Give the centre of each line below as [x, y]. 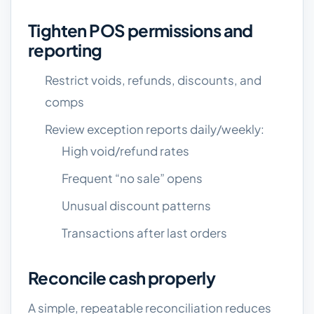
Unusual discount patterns [136, 205]
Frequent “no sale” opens [132, 178]
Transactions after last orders [144, 233]
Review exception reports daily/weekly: [155, 129]
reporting [65, 50]
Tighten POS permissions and [141, 30]
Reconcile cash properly [122, 278]
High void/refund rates [125, 151]
